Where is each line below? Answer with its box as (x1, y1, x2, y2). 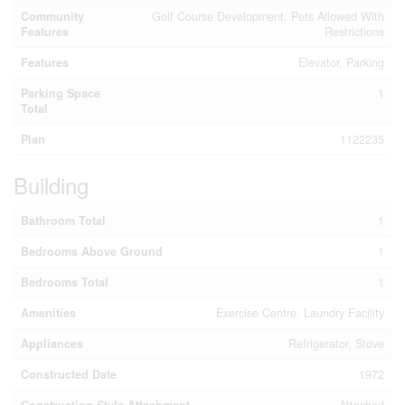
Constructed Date (21, 365, 117, 382)
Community (21, 7, 84, 24)
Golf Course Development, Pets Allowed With (152, 7, 384, 24)
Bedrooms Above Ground (21, 242, 163, 259)
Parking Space (21, 84, 100, 101)
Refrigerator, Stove (288, 334, 384, 352)
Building (14, 168, 89, 201)
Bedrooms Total (21, 273, 108, 290)
